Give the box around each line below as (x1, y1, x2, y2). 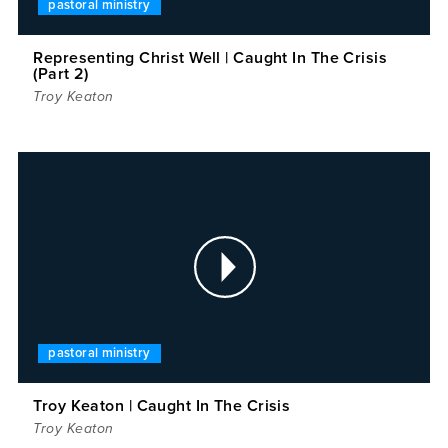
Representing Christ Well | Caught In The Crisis (33, 47, 388, 68)
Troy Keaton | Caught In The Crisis (33, 396, 291, 417)
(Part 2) (33, 63, 89, 84)
